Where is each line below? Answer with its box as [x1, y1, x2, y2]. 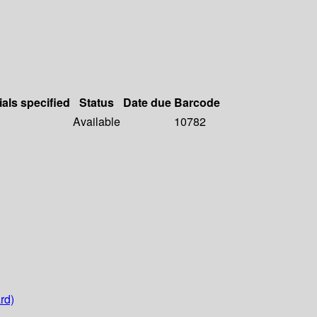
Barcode [174, 94, 220, 111]
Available [73, 113, 120, 130]
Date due [123, 94, 171, 111]
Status [79, 94, 114, 111]
